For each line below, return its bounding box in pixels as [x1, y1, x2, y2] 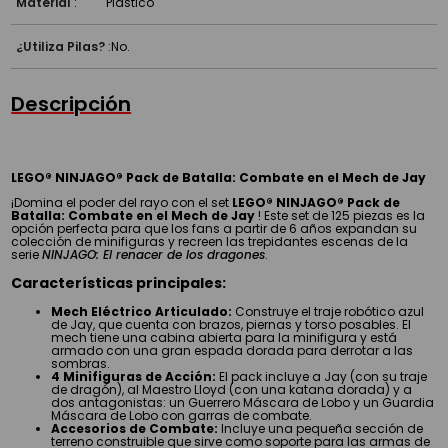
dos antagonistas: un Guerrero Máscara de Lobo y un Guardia [51, 393, 435, 411]
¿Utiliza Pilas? [16, 37, 106, 55]
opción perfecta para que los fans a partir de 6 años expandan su [11, 219, 418, 237]
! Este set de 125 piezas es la [258, 206, 426, 224]
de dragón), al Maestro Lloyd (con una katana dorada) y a [51, 380, 413, 398]
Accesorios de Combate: [51, 419, 219, 437]
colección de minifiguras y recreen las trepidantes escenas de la [11, 232, 409, 250]
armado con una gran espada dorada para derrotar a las [51, 341, 414, 359]
